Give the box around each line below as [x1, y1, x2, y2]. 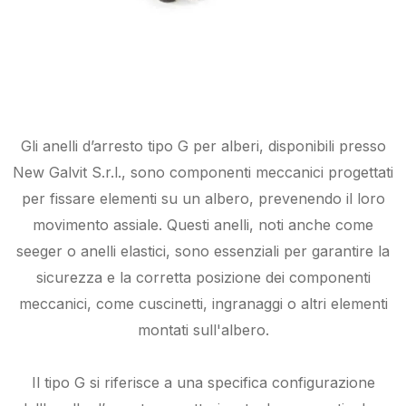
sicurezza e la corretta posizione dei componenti [35, 268, 371, 287]
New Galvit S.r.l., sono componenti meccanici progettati [13, 163, 393, 182]
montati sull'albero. [137, 321, 269, 340]
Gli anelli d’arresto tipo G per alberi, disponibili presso [20, 137, 386, 156]
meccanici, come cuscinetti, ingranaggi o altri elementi [18, 295, 388, 314]
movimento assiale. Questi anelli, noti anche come [33, 216, 373, 235]
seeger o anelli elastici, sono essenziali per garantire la [16, 242, 390, 261]
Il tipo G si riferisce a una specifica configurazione [31, 373, 375, 392]
